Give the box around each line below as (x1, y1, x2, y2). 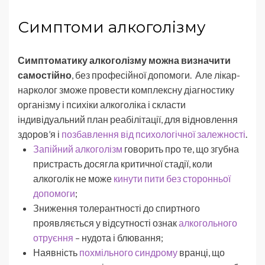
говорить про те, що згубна (122, 143, 239, 154)
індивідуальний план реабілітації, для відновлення (18, 113, 238, 125)
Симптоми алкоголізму (18, 17, 206, 37)
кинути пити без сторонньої (114, 172, 231, 184)
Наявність (33, 246, 79, 258)
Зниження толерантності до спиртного (33, 202, 200, 214)
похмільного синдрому (79, 246, 177, 258)
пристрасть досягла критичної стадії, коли (33, 157, 212, 169)
